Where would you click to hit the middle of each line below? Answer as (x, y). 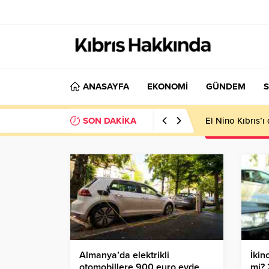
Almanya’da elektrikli (124, 255)
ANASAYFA (106, 86)
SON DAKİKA (110, 121)
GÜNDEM (226, 86)
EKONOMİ (168, 86)
